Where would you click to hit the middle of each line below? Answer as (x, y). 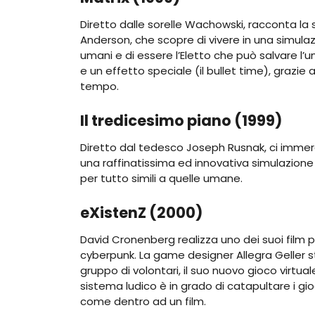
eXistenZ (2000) (141, 212)
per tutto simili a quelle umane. (161, 178)
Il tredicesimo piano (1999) (181, 120)
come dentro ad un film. (143, 301)
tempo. (99, 86)
